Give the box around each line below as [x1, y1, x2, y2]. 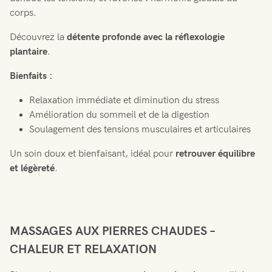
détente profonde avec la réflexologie [67, 31, 225, 43]
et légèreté [10, 162, 55, 174]
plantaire [10, 46, 47, 58]
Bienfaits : [10, 70, 52, 82]
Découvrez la [10, 31, 67, 43]
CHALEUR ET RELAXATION [10, 242, 157, 257]
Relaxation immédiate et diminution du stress [29, 94, 219, 106]
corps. [10, 7, 36, 19]
